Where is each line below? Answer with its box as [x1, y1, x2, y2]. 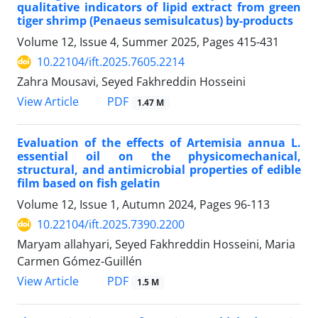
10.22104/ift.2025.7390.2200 [37, 216, 185, 233]
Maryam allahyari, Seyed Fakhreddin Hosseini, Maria [17, 236, 295, 253]
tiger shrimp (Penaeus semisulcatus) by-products [17, 13, 293, 29]
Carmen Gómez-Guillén [17, 253, 142, 270]
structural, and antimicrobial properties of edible [17, 162, 301, 178]
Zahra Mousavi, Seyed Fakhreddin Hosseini [17, 74, 246, 90]
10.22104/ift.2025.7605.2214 [37, 54, 185, 70]
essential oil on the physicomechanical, [17, 148, 301, 165]
